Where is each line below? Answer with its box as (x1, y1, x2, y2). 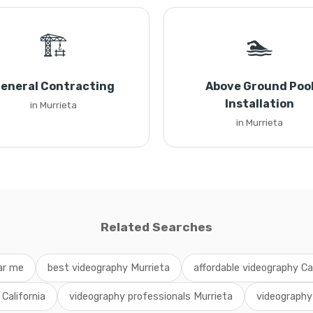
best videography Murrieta (47, 262, 170, 274)
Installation (225, 97, 294, 110)
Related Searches (101, 220, 212, 234)
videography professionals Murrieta (68, 291, 233, 303)
